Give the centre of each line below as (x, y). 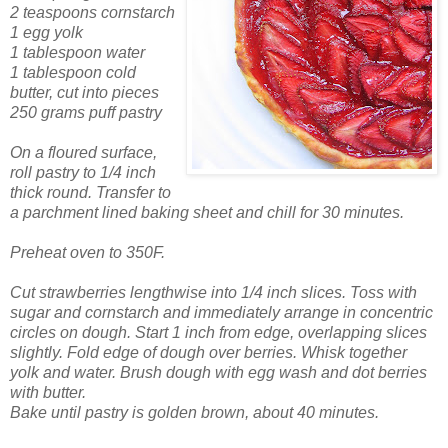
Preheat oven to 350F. (87, 253)
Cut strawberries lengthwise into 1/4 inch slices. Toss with (213, 293)
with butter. (48, 393)
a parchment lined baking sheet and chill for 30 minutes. (207, 213)
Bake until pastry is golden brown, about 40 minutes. (194, 413)
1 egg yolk (46, 33)
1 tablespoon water (77, 53)
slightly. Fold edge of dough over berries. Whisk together (208, 353)
